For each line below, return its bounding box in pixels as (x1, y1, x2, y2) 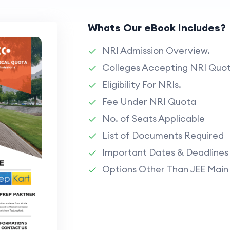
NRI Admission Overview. (102, 45, 210, 56)
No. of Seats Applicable (102, 112, 205, 124)
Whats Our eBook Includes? (88, 21, 226, 34)
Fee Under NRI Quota (102, 95, 197, 107)
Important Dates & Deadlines (102, 146, 229, 158)
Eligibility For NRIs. (102, 79, 182, 90)
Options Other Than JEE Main (102, 163, 229, 175)
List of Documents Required (102, 129, 224, 141)
